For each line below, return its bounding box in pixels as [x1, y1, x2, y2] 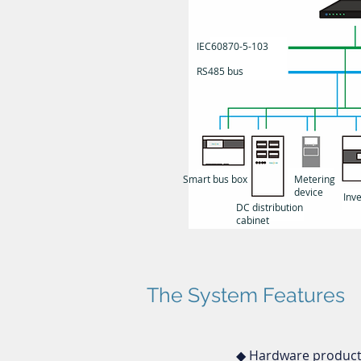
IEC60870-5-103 [197, 39, 268, 52]
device [294, 185, 323, 198]
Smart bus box [183, 172, 247, 185]
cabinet [236, 214, 269, 226]
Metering [294, 172, 335, 185]
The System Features [147, 283, 345, 307]
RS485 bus [197, 64, 243, 77]
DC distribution [236, 201, 303, 214]
